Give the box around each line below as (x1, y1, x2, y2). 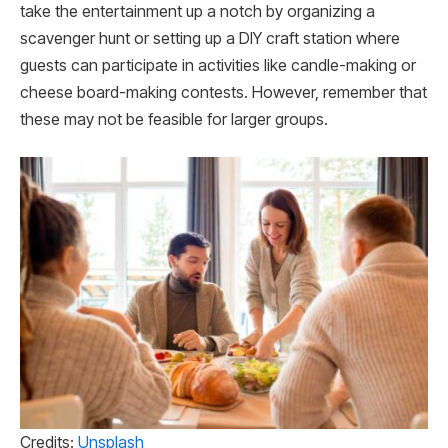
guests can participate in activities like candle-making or (20, 55, 416, 75)
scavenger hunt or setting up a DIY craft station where (20, 28, 400, 48)
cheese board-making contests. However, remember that (20, 82, 427, 102)
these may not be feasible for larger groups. (20, 109, 328, 129)
